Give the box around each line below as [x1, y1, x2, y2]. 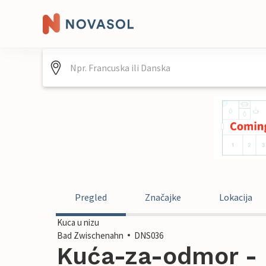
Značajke [145, 191, 181, 203]
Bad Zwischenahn [57, 230, 123, 241]
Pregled [75, 191, 107, 203]
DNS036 [134, 230, 163, 241]
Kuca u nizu [57, 217, 99, 228]
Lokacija [219, 191, 252, 203]
